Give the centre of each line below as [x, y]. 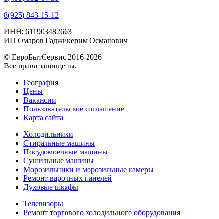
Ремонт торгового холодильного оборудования [102, 212]
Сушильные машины [59, 160]
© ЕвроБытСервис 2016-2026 [53, 57]
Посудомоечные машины [66, 152]
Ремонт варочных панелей [68, 178]
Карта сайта [43, 117]
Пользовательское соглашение [74, 109]
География [41, 82]
